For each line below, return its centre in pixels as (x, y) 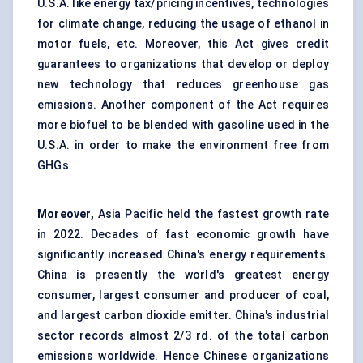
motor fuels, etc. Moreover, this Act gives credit (183, 44)
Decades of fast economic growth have (209, 235)
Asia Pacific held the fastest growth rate (213, 214)
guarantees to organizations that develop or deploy (183, 64)
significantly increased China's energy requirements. (183, 255)
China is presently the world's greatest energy (183, 275)
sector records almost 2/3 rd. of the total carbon (183, 336)
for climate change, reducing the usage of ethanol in (183, 24)
